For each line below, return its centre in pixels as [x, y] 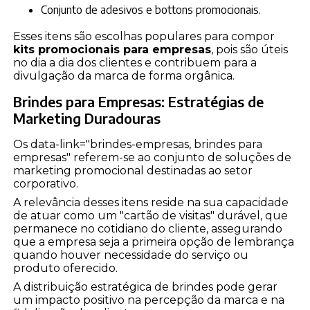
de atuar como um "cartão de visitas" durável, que [151, 216]
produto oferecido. [66, 268]
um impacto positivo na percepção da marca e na [149, 300]
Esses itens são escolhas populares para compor [144, 37]
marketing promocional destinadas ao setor [133, 171]
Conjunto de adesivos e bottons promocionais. [154, 10]
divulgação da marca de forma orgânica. [124, 76]
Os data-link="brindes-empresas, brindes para [138, 145]
